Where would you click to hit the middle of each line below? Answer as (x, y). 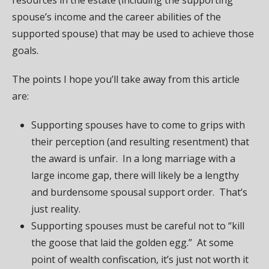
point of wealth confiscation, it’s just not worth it (140, 259)
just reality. (56, 209)
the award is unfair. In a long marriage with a (133, 158)
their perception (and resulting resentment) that (140, 141)
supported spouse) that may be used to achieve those (133, 33)
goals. (26, 50)
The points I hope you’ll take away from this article (126, 79)
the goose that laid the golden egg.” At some (132, 242)
